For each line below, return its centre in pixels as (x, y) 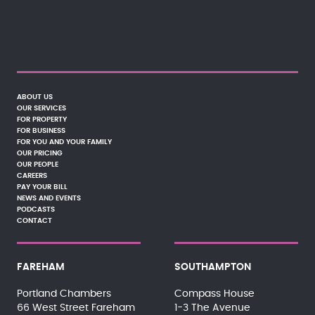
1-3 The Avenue (212, 308)
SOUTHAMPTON (212, 267)
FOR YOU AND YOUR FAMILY (64, 142)
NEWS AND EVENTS (49, 198)
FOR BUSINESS (41, 131)
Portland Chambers (64, 294)
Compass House (214, 294)
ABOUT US (35, 97)
